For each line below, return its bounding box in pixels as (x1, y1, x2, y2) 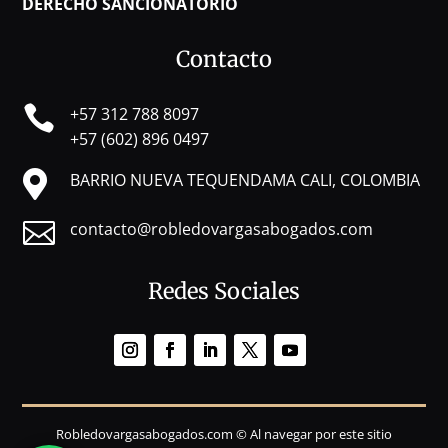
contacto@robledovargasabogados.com (69, 217, 373, 240)
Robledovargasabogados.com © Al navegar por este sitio (55, 424, 392, 443)
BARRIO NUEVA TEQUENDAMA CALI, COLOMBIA (69, 168, 420, 191)
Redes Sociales (148, 276, 300, 305)
